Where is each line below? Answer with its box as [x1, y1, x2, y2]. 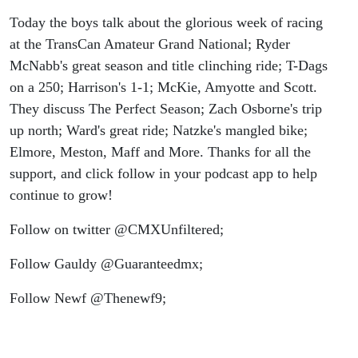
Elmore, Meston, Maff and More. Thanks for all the [10, 144, 311, 161]
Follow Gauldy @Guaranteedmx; [10, 256, 203, 272]
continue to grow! [10, 187, 113, 204]
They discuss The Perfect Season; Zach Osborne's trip [10, 101, 322, 117]
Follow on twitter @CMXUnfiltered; [10, 221, 224, 238]
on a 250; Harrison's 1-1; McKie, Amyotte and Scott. [10, 79, 317, 96]
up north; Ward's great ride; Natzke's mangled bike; [10, 122, 308, 139]
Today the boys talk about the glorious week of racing [10, 14, 323, 31]
